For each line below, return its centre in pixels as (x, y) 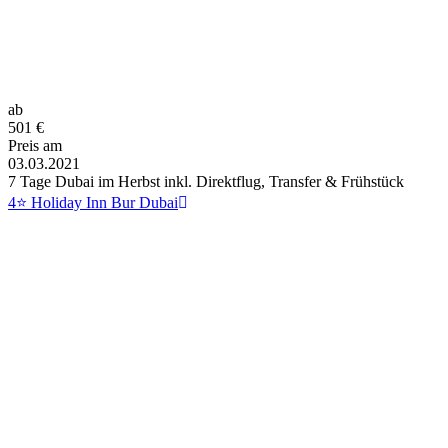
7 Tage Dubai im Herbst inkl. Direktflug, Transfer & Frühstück (206, 181)
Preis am (35, 145)
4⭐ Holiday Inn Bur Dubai (93, 202)
